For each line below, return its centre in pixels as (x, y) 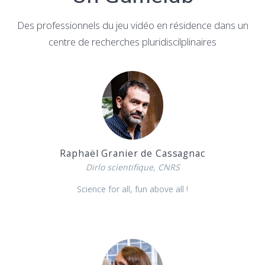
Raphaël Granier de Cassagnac (132, 154)
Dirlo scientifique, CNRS (132, 167)
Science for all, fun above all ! (132, 189)
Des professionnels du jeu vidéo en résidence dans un (132, 25)
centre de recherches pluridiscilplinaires (132, 41)
